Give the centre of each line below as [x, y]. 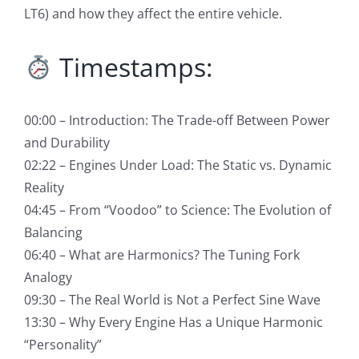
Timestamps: [133, 67]
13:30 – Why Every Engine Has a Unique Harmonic [173, 323]
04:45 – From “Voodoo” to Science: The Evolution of [177, 210]
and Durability [67, 143]
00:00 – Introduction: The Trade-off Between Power [177, 121]
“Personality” [63, 345]
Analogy [48, 278]
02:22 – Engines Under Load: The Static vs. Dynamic [177, 165]
